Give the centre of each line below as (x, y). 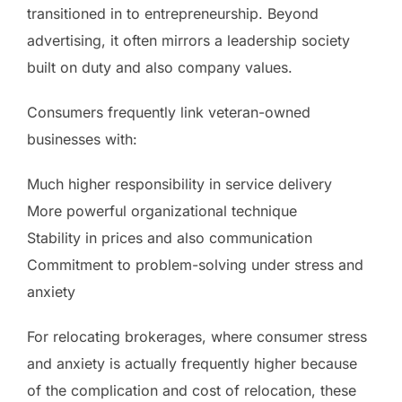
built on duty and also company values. (160, 67)
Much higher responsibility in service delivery (179, 184)
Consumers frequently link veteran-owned (169, 112)
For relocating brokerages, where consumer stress (197, 336)
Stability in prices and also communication (170, 237)
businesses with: (82, 139)
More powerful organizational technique (162, 210)
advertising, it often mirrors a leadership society (188, 40)
